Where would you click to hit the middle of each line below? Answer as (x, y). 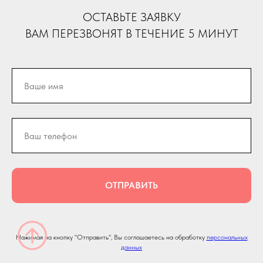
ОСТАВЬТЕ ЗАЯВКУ (131, 17)
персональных (227, 237)
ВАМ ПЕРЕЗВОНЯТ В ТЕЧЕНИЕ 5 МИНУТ (131, 34)
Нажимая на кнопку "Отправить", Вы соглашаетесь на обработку (111, 237)
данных (131, 247)
